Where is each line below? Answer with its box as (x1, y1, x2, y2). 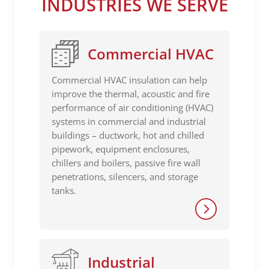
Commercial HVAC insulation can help (52, 74, 207, 86)
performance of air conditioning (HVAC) (52, 101, 213, 114)
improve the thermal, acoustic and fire (52, 88, 210, 100)
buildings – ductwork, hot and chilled (52, 129, 204, 142)
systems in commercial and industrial (52, 115, 206, 128)
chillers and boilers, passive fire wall (52, 157, 201, 169)
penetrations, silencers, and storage (52, 171, 198, 183)
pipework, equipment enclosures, (52, 143, 190, 156)
